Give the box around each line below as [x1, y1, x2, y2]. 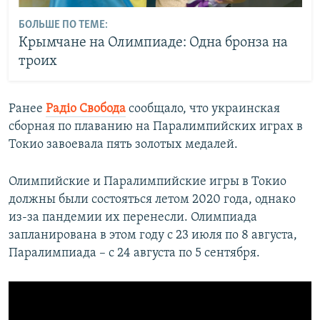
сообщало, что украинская [126, 101, 280, 116]
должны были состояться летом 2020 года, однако [9, 192, 296, 206]
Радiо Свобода [46, 101, 126, 116]
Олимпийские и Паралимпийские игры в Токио [9, 174, 286, 189]
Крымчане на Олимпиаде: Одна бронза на [18, 36, 288, 51]
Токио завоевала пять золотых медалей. [9, 137, 238, 151]
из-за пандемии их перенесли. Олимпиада [9, 210, 257, 224]
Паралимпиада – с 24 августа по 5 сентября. [9, 246, 260, 260]
